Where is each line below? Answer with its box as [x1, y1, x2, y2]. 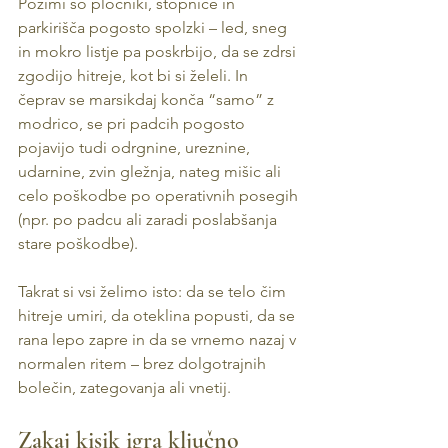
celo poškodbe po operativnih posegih [18, 186, 302, 205]
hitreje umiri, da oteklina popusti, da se [18, 306, 299, 325]
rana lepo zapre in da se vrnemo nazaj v [18, 330, 300, 349]
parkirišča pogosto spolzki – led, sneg [18, 18, 291, 37]
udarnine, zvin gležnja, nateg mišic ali [18, 162, 285, 181]
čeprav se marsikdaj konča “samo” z [18, 90, 278, 109]
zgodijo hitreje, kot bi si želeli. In [18, 66, 252, 85]
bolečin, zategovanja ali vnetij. [18, 378, 231, 397]
